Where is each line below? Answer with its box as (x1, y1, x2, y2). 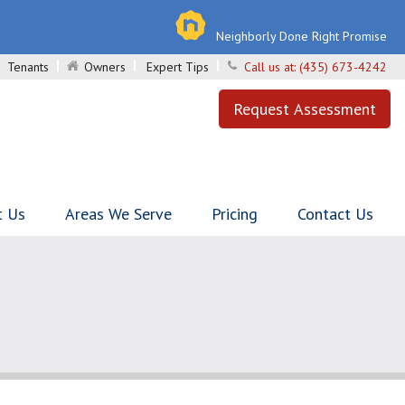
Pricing (212, 203, 258, 224)
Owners (84, 59, 126, 75)
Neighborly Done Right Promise (216, 28, 387, 44)
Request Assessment (233, 99, 376, 119)
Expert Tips (146, 59, 209, 75)
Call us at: (244, 59, 299, 75)
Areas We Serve (65, 203, 172, 224)
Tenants (7, 59, 49, 75)
